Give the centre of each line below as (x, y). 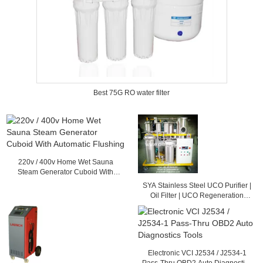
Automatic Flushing (65, 182)
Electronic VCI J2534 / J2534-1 (197, 253)
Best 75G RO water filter (131, 93)
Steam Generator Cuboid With (66, 172)
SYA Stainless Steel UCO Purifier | (197, 186)
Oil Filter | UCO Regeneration (197, 195)
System (197, 205)
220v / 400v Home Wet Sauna (65, 162)
